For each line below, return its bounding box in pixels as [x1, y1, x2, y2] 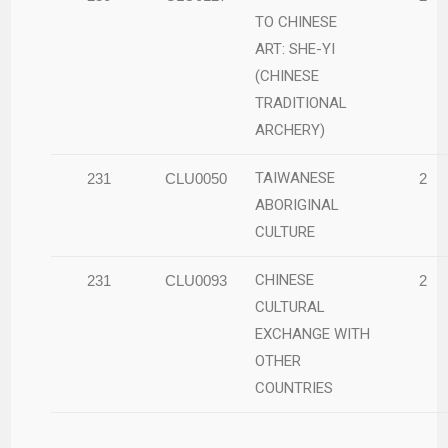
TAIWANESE [255, 168, 336, 187]
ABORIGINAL [255, 195, 340, 214]
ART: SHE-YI [255, 39, 336, 58]
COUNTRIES [255, 378, 334, 397]
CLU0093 [164, 271, 227, 289]
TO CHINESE [255, 12, 338, 31]
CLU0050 [164, 169, 227, 187]
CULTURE [255, 222, 316, 241]
